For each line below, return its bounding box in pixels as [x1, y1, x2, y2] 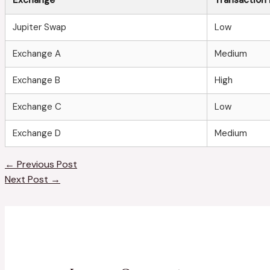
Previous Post [14, 157, 77, 171]
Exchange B [13, 74, 60, 86]
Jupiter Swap [13, 20, 66, 33]
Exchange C [13, 100, 61, 113]
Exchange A [13, 47, 61, 60]
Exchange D [13, 127, 61, 139]
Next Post [5, 172, 51, 186]
